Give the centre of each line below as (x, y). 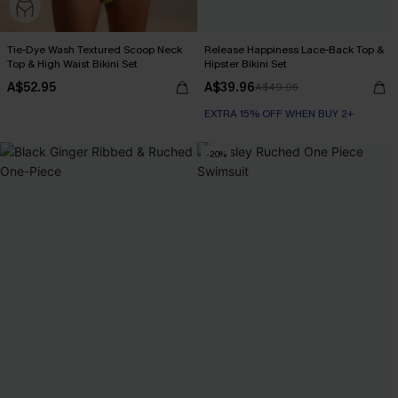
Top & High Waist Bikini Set (72, 64)
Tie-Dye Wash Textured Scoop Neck (95, 50)
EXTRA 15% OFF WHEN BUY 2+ (279, 114)
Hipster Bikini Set (246, 64)
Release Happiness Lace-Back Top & (294, 50)
